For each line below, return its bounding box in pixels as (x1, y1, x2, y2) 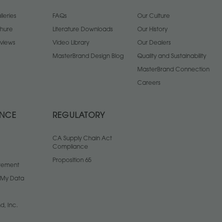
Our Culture (137, 13, 170, 20)
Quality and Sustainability (137, 54, 206, 60)
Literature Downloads (53, 27, 113, 33)
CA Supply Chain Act (53, 136, 112, 142)
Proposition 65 (53, 158, 91, 164)
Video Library (53, 40, 89, 47)
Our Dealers (137, 40, 171, 47)
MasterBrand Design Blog (53, 54, 124, 60)
